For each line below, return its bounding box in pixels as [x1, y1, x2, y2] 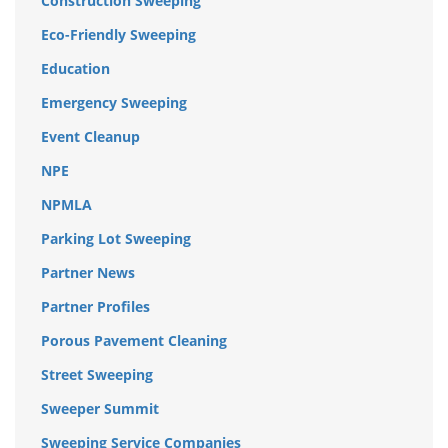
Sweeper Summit [41, 399, 159, 419]
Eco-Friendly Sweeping [41, 25, 196, 45]
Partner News [41, 263, 135, 283]
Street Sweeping [41, 365, 153, 385]
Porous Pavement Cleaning [41, 331, 227, 351]
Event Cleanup [41, 127, 140, 147]
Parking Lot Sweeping [41, 229, 191, 249]
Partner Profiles [41, 297, 150, 317]
